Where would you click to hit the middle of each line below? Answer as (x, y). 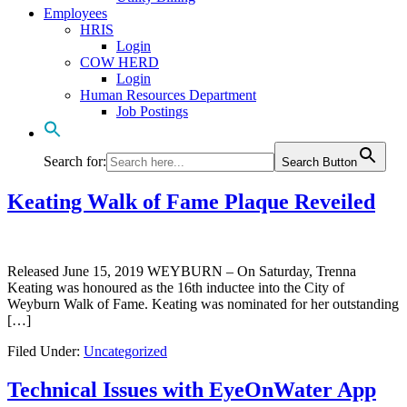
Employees (75, 13)
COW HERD (119, 62)
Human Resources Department (168, 95)
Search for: (75, 161)
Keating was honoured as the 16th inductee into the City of (176, 287)
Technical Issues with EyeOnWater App (192, 389)
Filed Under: (45, 351)
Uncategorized (125, 351)
